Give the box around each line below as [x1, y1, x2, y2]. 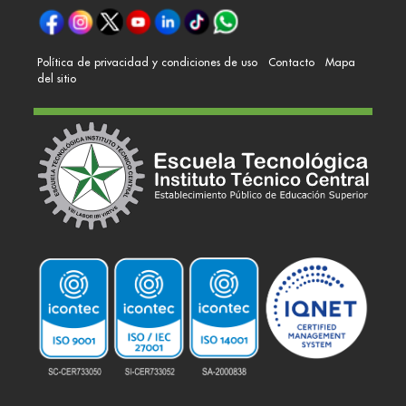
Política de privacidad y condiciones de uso [36, 54, 257, 69]
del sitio [36, 71, 76, 85]
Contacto [267, 54, 314, 69]
